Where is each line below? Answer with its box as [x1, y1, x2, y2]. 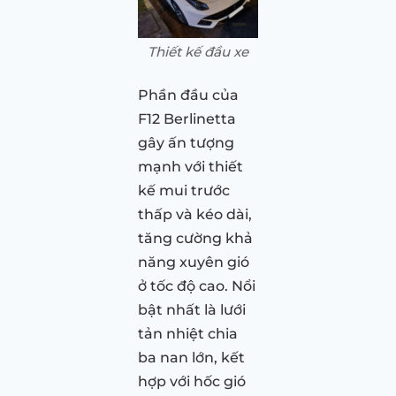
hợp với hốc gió [138, 372, 246, 390]
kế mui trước [138, 181, 230, 199]
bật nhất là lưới [138, 301, 246, 318]
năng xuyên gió [138, 253, 249, 270]
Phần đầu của [138, 86, 239, 103]
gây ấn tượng [138, 133, 234, 151]
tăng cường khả [138, 229, 253, 247]
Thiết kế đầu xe [148, 42, 248, 60]
